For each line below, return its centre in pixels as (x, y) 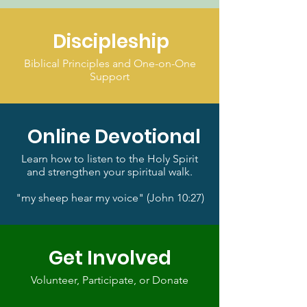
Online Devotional (114, 136)
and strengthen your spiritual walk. (110, 171)
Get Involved (110, 258)
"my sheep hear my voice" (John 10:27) (110, 197)
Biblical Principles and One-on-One (110, 63)
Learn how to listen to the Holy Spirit (110, 158)
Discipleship (111, 41)
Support (110, 76)
